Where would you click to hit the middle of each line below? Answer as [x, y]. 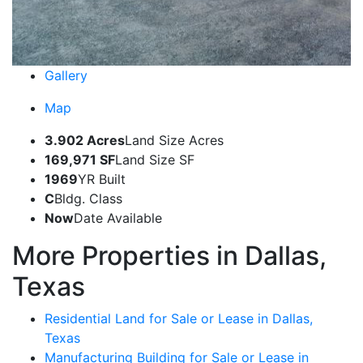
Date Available [118, 218]
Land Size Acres [174, 140]
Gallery [66, 75]
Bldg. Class [88, 198]
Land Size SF [155, 159]
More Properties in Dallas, [169, 255]
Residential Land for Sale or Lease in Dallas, [179, 318]
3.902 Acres [85, 140]
